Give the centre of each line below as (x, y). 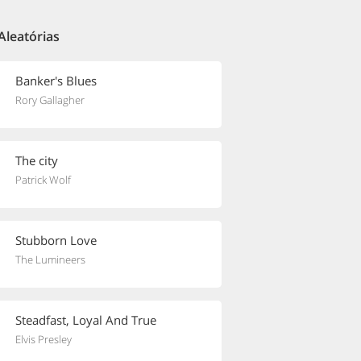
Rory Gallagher (50, 100)
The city (37, 160)
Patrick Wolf (43, 180)
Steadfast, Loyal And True (86, 320)
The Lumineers (50, 259)
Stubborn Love (56, 240)
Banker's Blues (56, 81)
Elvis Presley (44, 339)
